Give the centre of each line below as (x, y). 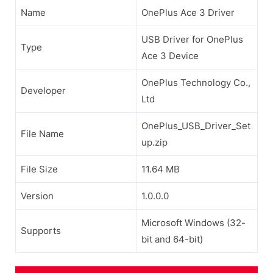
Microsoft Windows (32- (193, 222)
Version (37, 196)
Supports (41, 230)
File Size (39, 169)
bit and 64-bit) (172, 239)
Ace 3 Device (170, 55)
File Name (42, 133)
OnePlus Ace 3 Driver (188, 12)
